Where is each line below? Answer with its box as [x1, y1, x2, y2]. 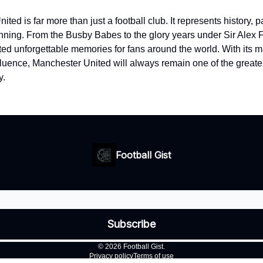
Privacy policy [89, 252, 133, 260]
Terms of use [133, 252, 174, 260]
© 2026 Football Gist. [98, 242, 165, 251]
